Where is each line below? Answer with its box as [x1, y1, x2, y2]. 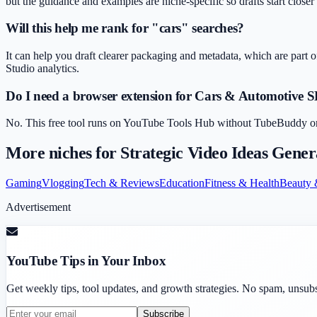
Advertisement [6, 201, 71, 214]
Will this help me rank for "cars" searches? [6, 21, 244, 36]
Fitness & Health [204, 177, 279, 190]
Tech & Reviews [84, 177, 159, 190]
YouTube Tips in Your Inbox [6, 253, 166, 268]
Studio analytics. [6, 62, 79, 74]
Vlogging [42, 177, 84, 190]
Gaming [6, 177, 42, 190]
